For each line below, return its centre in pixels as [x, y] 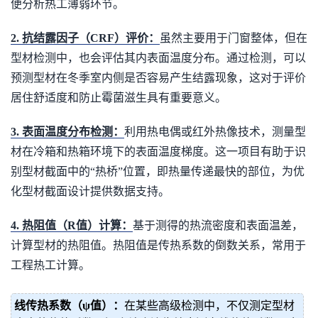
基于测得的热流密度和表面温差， [218, 225]
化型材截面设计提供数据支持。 [90, 191]
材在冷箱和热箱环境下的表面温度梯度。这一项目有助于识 [158, 152]
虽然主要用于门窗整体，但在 [234, 38]
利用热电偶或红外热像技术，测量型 [215, 132]
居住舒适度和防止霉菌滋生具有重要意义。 [119, 98]
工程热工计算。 [50, 265]
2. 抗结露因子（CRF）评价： [85, 38]
